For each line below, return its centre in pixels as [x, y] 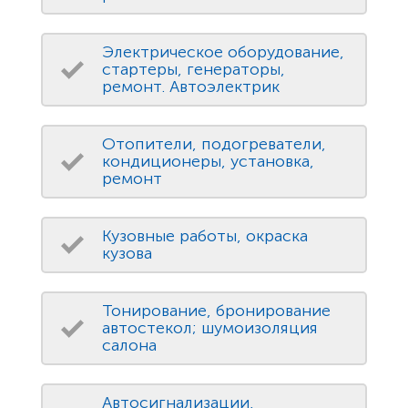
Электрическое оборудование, [223, 52]
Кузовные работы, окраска [205, 236]
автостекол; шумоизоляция [210, 328]
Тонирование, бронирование [216, 311]
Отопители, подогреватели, [214, 144]
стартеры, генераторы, [194, 70]
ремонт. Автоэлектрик [191, 87]
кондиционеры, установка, [208, 162]
